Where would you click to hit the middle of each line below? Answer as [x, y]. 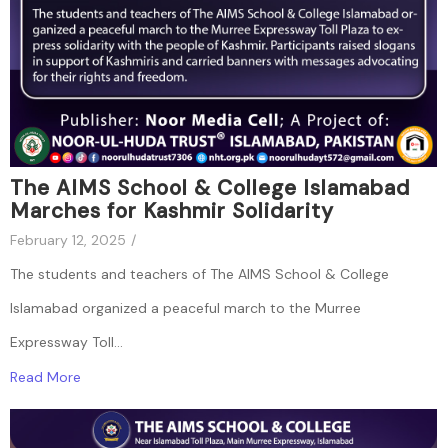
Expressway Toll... [66, 341]
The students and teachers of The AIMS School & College [199, 273]
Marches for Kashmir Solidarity [172, 210]
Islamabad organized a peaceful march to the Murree [185, 307]
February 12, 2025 [68, 239]
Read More [45, 376]
